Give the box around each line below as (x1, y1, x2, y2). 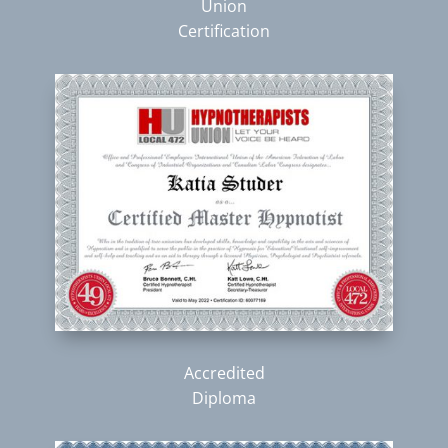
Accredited (183, 362, 265, 385)
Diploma (192, 387, 256, 410)
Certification (178, 20, 270, 42)
